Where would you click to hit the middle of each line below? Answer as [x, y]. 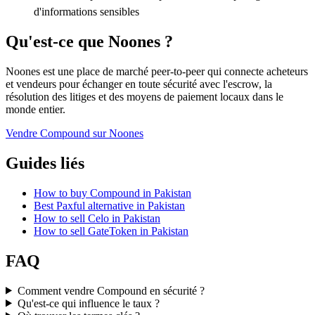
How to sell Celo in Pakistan [97, 218]
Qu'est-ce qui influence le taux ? [88, 303]
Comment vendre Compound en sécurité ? [111, 290]
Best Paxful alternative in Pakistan [109, 205]
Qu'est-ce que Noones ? [89, 41]
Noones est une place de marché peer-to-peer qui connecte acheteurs [157, 71]
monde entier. [36, 109]
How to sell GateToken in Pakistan [111, 231]
